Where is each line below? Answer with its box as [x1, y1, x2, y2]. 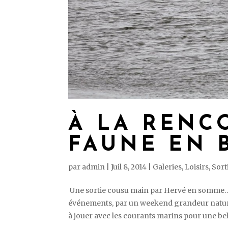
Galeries [153, 162, 182, 172]
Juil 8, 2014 [111, 162, 147, 172]
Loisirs [185, 162, 209, 172]
